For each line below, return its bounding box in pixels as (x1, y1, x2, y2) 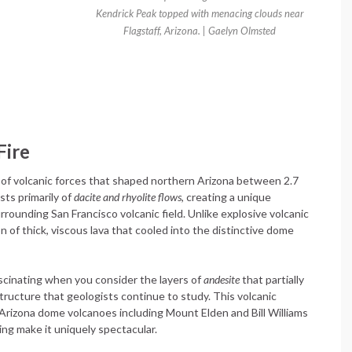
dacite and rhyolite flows (74, 190, 181, 203)
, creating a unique (181, 190, 271, 203)
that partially (240, 273, 304, 286)
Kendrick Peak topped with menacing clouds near (95, 7, 304, 20)
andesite (203, 273, 240, 286)
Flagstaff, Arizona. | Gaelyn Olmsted (123, 24, 276, 37)
